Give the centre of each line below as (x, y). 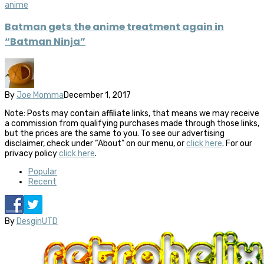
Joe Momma (40, 95)
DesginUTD (37, 222)
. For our (237, 144)
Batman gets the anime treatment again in (114, 27)
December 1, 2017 (97, 95)
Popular (43, 172)
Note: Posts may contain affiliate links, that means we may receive (132, 114)
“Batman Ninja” (45, 41)
